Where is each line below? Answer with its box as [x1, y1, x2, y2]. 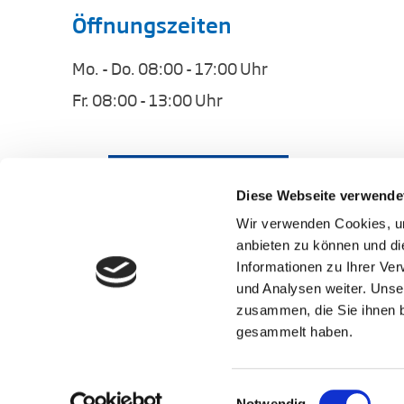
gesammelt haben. [236, 324, 353, 340]
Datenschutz [165, 383, 239, 402]
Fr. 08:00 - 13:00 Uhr [72, 87, 223, 111]
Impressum [72, 383, 136, 402]
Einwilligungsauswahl [235, 384, 363, 400]
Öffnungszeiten [72, 8, 232, 40]
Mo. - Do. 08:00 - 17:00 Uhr [72, 55, 268, 79]
